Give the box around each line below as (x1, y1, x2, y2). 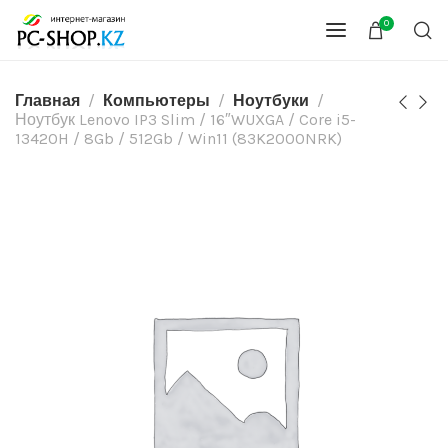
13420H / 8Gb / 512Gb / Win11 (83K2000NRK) (15, 129, 342, 148)
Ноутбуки (233, 91, 309, 110)
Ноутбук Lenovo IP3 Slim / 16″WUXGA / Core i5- (15, 110, 356, 129)
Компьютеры (103, 91, 210, 110)
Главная (15, 91, 80, 110)
